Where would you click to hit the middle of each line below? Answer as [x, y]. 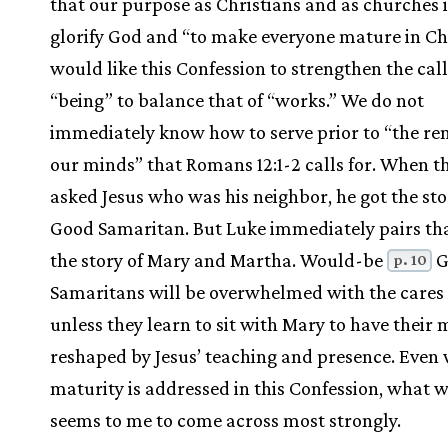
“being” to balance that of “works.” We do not [237, 100]
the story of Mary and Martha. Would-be [218, 260]
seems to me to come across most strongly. [225, 420]
